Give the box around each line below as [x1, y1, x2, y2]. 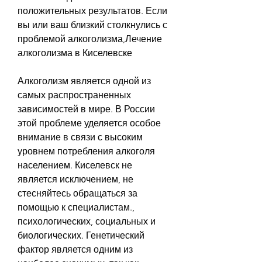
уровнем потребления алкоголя [18, 145, 155, 157]
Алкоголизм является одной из [18, 75, 151, 87]
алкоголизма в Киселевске [18, 47, 132, 58]
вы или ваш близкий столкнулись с [18, 19, 167, 30]
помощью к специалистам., [18, 201, 135, 213]
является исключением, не [18, 173, 133, 185]
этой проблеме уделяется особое [18, 117, 161, 129]
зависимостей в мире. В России [18, 103, 155, 115]
